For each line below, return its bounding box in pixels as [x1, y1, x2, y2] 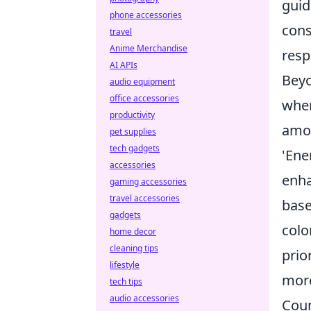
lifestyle [110, 259, 140, 271]
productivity [110, 109, 155, 121]
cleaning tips [110, 242, 158, 254]
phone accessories [110, 9, 182, 21]
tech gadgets [110, 142, 160, 154]
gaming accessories [110, 176, 187, 187]
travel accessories [110, 192, 180, 204]
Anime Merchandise [110, 42, 187, 54]
